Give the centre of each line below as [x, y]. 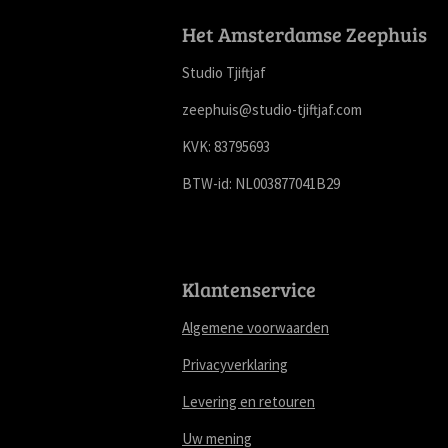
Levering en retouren [248, 402]
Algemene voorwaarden [255, 328]
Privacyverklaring [235, 365]
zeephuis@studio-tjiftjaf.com [272, 110]
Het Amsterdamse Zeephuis [304, 34]
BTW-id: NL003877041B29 [261, 184]
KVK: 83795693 [226, 147]
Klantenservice [249, 289]
